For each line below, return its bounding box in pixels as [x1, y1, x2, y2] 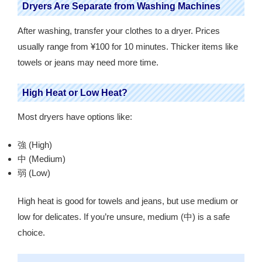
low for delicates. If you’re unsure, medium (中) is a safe [18, 212, 230, 222]
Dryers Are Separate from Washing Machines [22, 1, 220, 12]
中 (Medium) [18, 153, 65, 164]
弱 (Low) [18, 167, 50, 178]
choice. [18, 227, 45, 238]
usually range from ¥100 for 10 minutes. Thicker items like [18, 42, 238, 52]
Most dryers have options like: [18, 112, 132, 122]
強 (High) [18, 139, 52, 150]
